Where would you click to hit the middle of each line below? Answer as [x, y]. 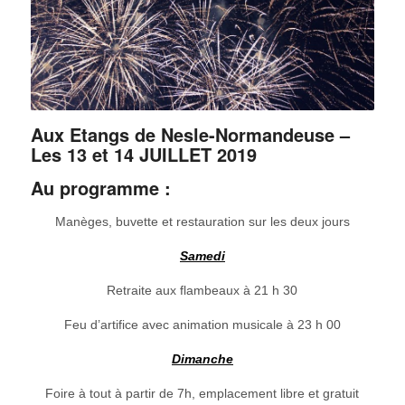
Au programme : [100, 187]
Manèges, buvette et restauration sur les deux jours [202, 221]
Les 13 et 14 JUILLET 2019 [143, 154]
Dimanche [202, 358]
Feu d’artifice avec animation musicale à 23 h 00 [202, 324]
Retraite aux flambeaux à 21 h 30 [202, 290]
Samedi [202, 255]
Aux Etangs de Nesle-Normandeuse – [190, 134]
